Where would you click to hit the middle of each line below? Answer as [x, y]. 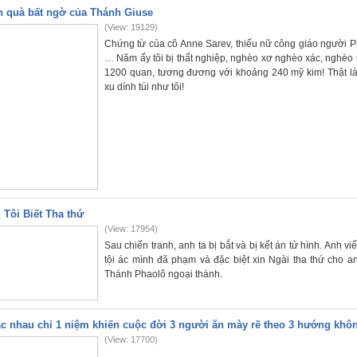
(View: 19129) [131, 27]
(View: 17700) [131, 339]
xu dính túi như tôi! [144, 87]
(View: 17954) [131, 229]
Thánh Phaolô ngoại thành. [163, 274]
